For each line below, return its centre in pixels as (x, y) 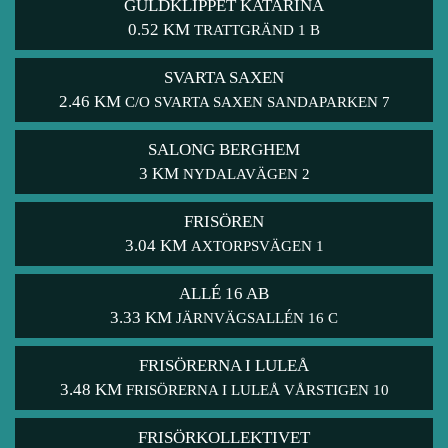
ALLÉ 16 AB (224, 294)
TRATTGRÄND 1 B (257, 30)
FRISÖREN (224, 222)
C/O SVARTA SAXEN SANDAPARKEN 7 (257, 102)
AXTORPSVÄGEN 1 (257, 246)
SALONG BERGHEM (224, 150)
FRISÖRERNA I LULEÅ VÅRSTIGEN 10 (257, 390)
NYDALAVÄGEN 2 (246, 174)
